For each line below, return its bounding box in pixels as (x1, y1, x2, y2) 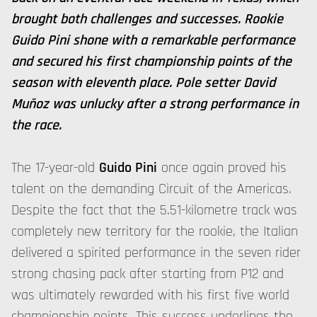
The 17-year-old (11, 158, 99, 177)
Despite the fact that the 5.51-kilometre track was (11, 201, 297, 219)
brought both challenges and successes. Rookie (11, 10, 283, 28)
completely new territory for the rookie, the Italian (11, 222, 298, 241)
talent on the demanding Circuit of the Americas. (11, 180, 292, 198)
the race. (11, 116, 62, 134)
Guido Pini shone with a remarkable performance (11, 31, 295, 50)
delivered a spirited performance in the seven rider (11, 243, 301, 262)
